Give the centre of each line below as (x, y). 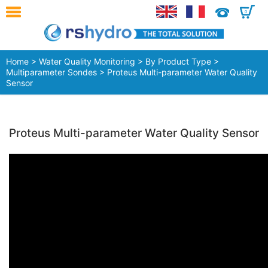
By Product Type (178, 62)
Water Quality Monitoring (87, 62)
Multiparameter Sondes (51, 72)
